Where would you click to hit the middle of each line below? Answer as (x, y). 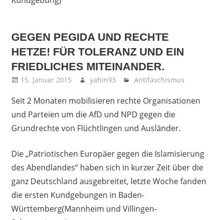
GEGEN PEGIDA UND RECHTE (90, 37)
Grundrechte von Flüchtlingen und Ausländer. (96, 128)
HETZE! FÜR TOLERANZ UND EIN (97, 52)
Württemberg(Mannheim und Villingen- (84, 208)
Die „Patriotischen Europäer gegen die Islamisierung (108, 153)
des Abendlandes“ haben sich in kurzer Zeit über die (107, 167)
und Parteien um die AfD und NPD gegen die (93, 114)
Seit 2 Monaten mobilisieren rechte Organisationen (106, 100)
